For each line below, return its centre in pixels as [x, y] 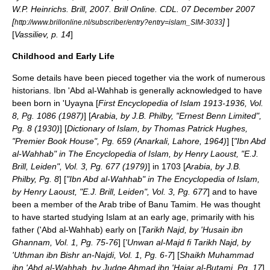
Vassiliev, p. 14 [42, 34]
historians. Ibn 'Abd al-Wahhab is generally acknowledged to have [137, 90]
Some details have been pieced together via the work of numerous [139, 78]
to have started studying [59, 217]
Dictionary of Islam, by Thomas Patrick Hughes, [157, 128]
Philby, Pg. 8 [36, 179]
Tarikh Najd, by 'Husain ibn [192, 230]
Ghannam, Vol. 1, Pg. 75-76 [65, 242]
